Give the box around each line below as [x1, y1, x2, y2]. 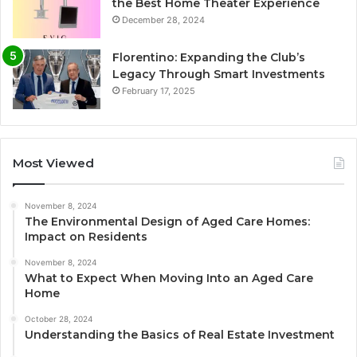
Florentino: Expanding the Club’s [112, 49, 305, 65]
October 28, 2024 [25, 313, 92, 324]
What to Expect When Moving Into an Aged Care [25, 270, 313, 285]
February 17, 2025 [122, 84, 195, 96]
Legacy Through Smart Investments [112, 66, 325, 81]
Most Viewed [13, 155, 94, 171]
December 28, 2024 [122, 14, 205, 25]
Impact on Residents [25, 229, 147, 244]
